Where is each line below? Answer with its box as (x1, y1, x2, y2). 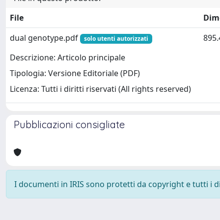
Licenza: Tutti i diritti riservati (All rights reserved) (10, 83, 191, 95)
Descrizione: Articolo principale (10, 52, 125, 63)
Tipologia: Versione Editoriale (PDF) (10, 68, 140, 79)
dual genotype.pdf (10, 32, 80, 43)
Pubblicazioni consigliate (14, 118, 125, 131)
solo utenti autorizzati (83, 34, 148, 43)
